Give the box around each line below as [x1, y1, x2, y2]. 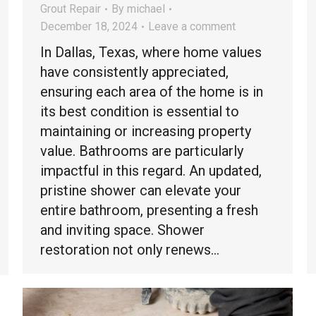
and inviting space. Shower [40, 221, 205, 238]
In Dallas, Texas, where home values [40, 44, 262, 61]
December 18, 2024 [40, 20, 138, 33]
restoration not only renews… [40, 241, 219, 258]
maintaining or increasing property [40, 123, 251, 140]
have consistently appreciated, [40, 63, 229, 80]
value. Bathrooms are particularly [40, 142, 243, 159]
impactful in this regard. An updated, [40, 162, 262, 179]
